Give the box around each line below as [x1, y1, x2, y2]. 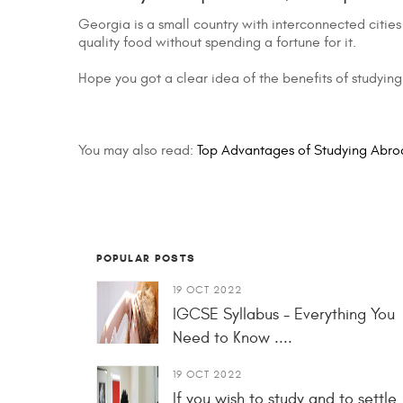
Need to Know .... [173, 328, 292, 348]
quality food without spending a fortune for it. [78, 34, 356, 51]
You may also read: [78, 142, 197, 159]
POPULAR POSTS [96, 251, 196, 265]
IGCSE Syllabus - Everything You [173, 305, 395, 325]
